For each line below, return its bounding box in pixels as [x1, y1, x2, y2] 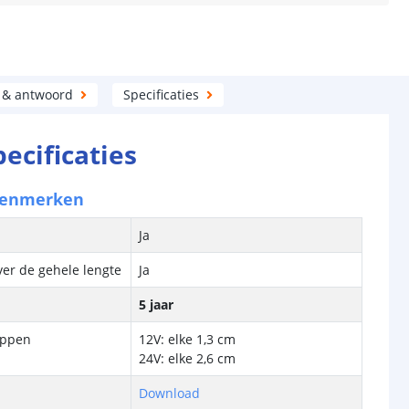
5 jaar [139, 296, 174, 313]
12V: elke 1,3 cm [139, 330, 236, 348]
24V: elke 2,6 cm [139, 350, 236, 367]
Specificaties [123, 86, 199, 103]
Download [139, 384, 201, 402]
